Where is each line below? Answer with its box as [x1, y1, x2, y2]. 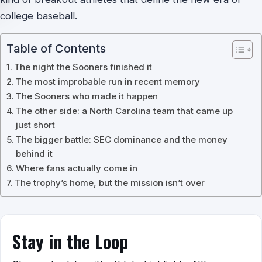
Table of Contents [6, 42, 106, 56]
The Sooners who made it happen [16, 91, 158, 102]
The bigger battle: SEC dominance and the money [16, 134, 227, 145]
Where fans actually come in [16, 163, 137, 174]
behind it [16, 148, 53, 159]
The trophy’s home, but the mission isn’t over [15, 177, 205, 188]
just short [16, 119, 55, 130]
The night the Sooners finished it [14, 61, 152, 73]
